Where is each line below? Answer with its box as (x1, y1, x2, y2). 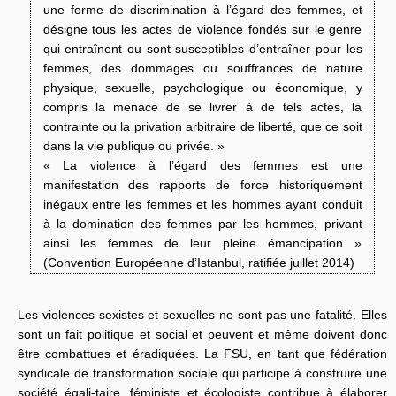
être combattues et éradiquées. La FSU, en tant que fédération (18, 346, 387, 361)
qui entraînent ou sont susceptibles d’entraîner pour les (42, 42, 362, 56)
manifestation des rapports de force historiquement (42, 178, 362, 192)
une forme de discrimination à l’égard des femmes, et (42, 3, 362, 17)
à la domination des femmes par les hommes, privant (42, 217, 362, 231)
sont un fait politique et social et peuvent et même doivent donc (18, 327, 387, 341)
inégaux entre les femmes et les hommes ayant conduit (42, 197, 362, 211)
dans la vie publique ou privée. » (42, 139, 225, 153)
